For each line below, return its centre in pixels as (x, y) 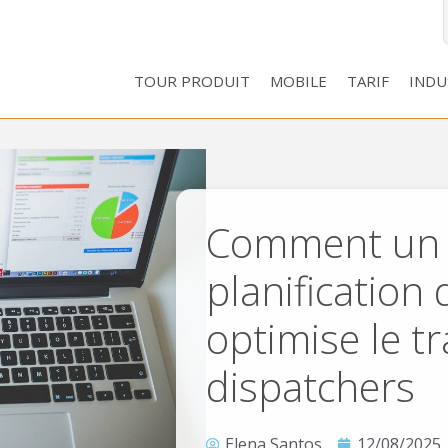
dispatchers (310, 387)
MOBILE (298, 81)
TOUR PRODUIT (191, 81)
